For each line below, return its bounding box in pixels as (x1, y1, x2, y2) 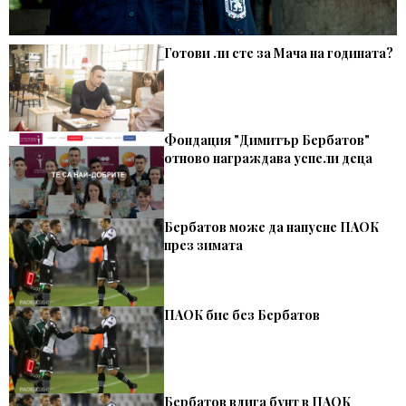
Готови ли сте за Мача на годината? (164, 43, 394, 62)
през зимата (164, 237, 244, 255)
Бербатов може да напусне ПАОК (164, 218, 380, 237)
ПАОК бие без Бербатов (164, 305, 321, 324)
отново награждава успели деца (164, 150, 373, 168)
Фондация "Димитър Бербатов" (164, 131, 371, 150)
